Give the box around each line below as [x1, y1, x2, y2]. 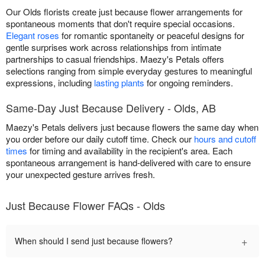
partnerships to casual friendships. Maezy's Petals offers [6, 53, 224, 66]
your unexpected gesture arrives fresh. [6, 168, 155, 181]
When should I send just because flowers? [15, 235, 173, 247]
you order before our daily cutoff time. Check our [6, 132, 194, 146]
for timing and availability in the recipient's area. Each [27, 144, 232, 157]
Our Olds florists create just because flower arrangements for [6, 5, 243, 18]
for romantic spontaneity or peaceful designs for [59, 29, 244, 42]
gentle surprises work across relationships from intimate [6, 41, 221, 54]
